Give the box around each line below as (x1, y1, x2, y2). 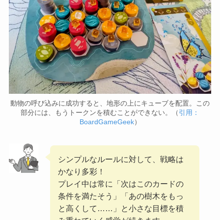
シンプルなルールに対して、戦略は (58, 154, 184, 164)
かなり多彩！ (58, 166, 106, 176)
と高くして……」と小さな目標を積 (58, 203, 184, 213)
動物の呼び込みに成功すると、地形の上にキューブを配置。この (10, 99, 210, 107)
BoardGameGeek (79, 118, 134, 126)
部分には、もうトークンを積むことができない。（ (21, 109, 179, 116)
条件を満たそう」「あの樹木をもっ (58, 191, 184, 200)
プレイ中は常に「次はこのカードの (58, 179, 184, 188)
